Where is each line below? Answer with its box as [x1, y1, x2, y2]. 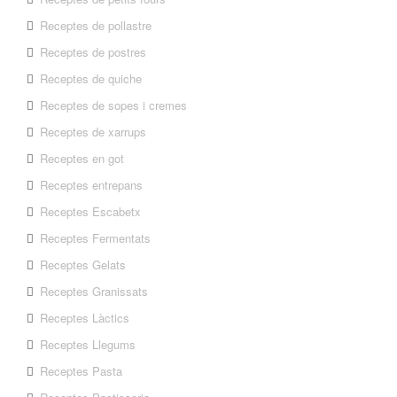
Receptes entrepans [40, 176, 144, 194]
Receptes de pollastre [40, 17, 152, 35]
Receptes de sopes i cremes [40, 97, 188, 114]
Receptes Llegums [40, 336, 136, 354]
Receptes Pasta [40, 362, 123, 380]
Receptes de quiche [40, 70, 143, 88]
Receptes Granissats [40, 283, 149, 300]
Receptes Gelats [40, 256, 127, 274]
